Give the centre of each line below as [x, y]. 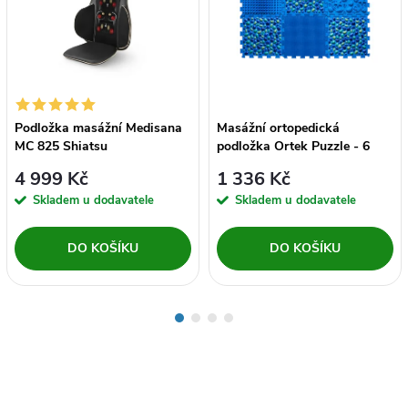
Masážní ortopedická [278, 128]
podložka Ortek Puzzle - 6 [293, 147]
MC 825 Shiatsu [61, 147]
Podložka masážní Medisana [98, 128]
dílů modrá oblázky [273, 165]
